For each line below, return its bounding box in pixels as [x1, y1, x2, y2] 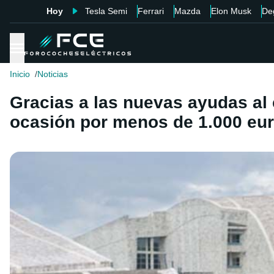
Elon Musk [210, 6, 251, 16]
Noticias [37, 69, 68, 80]
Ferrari [137, 6, 164, 16]
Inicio [10, 69, 30, 80]
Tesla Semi [84, 6, 127, 16]
